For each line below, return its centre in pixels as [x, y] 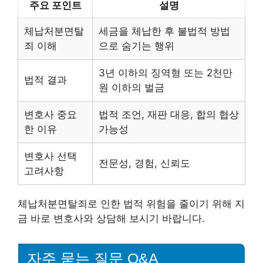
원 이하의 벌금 [131, 88]
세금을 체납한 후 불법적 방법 [164, 31]
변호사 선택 [50, 156]
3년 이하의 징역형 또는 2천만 [166, 73]
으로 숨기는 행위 [136, 46]
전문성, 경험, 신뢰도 [144, 163]
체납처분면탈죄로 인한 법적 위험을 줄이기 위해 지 [131, 204]
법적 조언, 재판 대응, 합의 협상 [169, 115]
